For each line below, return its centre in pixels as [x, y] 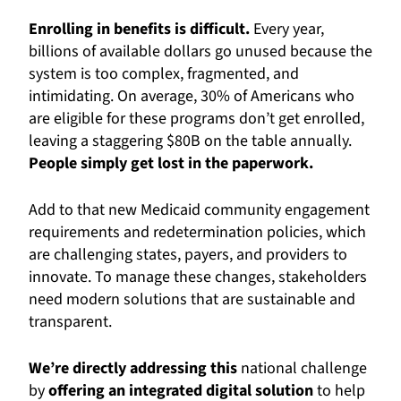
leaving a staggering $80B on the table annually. [190, 141]
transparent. [70, 321]
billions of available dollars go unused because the [200, 51]
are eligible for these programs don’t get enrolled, [196, 118]
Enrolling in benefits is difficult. [139, 29]
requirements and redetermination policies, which [197, 232]
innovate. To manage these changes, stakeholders [198, 277]
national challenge [302, 368]
